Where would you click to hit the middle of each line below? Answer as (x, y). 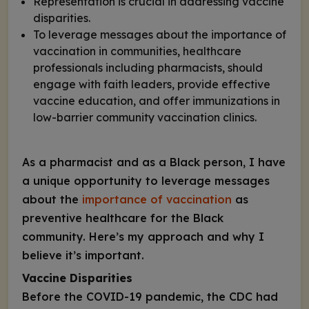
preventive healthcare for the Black (123, 218)
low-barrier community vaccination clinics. (145, 117)
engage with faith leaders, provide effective (152, 84)
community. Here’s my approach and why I (143, 237)
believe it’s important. (85, 255)
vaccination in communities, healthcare (137, 51)
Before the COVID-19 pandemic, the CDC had (150, 297)
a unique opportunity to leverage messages (146, 181)
